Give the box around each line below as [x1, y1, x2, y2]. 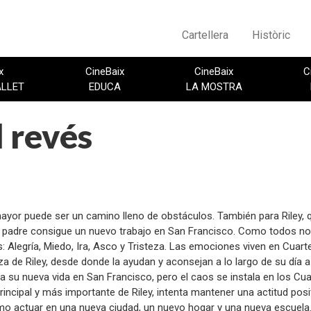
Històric [252, 28, 290, 42]
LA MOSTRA [185, 81, 242, 94]
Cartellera [182, 28, 228, 42]
